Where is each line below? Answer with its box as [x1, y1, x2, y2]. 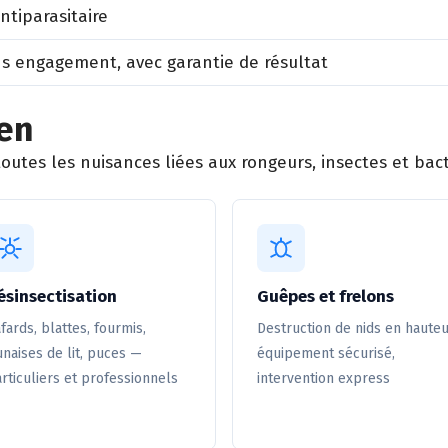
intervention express [257, 370, 390, 387]
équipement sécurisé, [257, 345, 395, 362]
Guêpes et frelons [257, 286, 394, 307]
